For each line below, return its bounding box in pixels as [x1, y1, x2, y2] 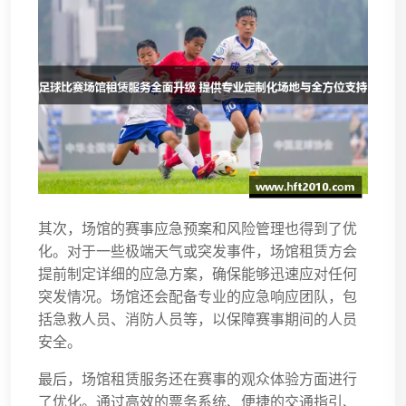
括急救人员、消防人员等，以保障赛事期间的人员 [38, 313, 357, 329]
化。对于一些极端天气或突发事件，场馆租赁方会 [38, 245, 357, 261]
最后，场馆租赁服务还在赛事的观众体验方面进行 [38, 372, 357, 389]
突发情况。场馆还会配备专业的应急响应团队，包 [38, 290, 357, 306]
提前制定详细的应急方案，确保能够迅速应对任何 [38, 267, 357, 284]
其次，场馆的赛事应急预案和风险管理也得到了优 [38, 222, 357, 238]
